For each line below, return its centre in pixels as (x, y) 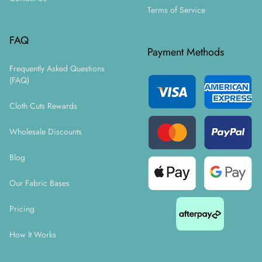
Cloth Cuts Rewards (43, 106)
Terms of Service (176, 10)
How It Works (33, 235)
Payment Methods (186, 52)
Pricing (22, 209)
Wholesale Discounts (46, 132)
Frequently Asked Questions (57, 68)
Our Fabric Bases (39, 183)
